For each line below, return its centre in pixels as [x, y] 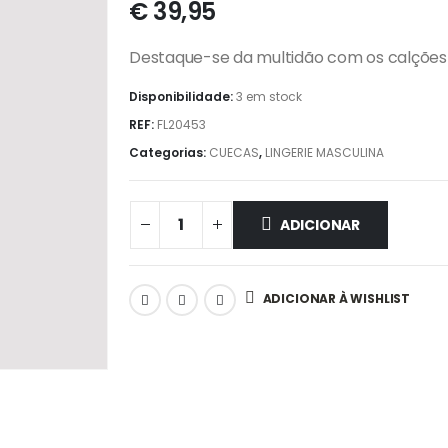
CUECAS [234, 153]
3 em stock [269, 97]
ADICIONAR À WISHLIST [336, 299]
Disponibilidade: [182, 97]
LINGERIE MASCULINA [324, 153]
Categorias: [169, 153]
